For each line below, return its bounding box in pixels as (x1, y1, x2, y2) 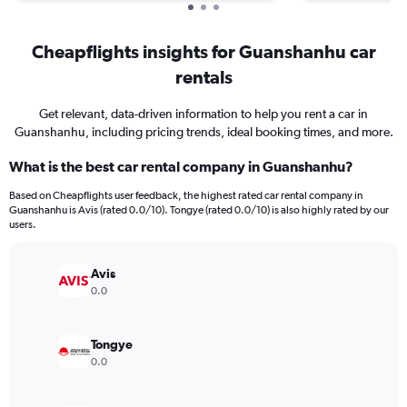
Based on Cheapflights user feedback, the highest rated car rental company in (9, 189, 362, 202)
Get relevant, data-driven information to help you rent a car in (39, 106, 368, 121)
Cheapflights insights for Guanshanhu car (31, 41, 376, 62)
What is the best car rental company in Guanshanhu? (9, 158, 353, 174)
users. (9, 218, 36, 231)
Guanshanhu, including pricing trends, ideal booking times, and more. (14, 124, 393, 139)
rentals (174, 66, 233, 87)
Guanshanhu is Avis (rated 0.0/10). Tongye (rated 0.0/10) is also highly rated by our (9, 203, 389, 216)
